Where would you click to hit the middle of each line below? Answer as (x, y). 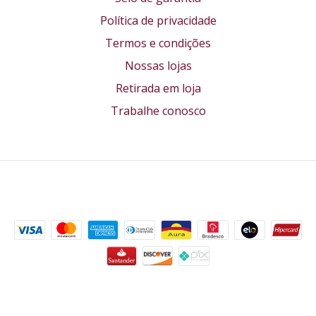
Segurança (158, 296)
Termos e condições (158, 43)
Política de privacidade (158, 20)
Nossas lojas (158, 65)
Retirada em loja (158, 88)
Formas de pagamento (158, 197)
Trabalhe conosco (158, 110)
